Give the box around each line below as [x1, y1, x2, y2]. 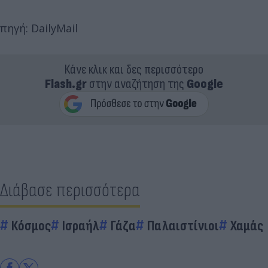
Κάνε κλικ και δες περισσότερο [65, 61, 203, 78]
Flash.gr [45, 75, 87, 92]
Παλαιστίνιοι [147, 217, 219, 234]
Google [187, 75, 223, 92]
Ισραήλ [62, 217, 99, 234]
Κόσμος [11, 217, 51, 234]
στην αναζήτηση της [87, 75, 187, 92]
